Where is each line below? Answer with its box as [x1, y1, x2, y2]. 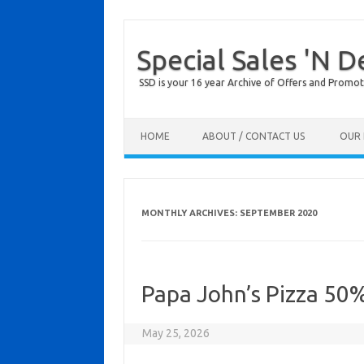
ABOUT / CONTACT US [202, 131, 305, 141]
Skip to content [124, 117, 201, 130]
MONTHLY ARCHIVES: [141, 208, 240, 218]
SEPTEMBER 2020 [239, 208, 317, 218]
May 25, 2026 [142, 327, 210, 340]
